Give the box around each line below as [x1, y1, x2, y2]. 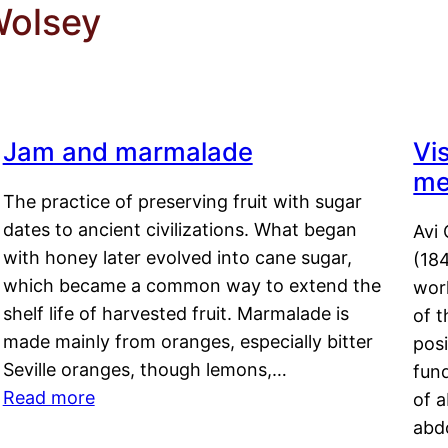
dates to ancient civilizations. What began [2, 219, 357, 241]
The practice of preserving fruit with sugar [2, 191, 362, 213]
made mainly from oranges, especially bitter [2, 331, 373, 353]
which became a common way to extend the [2, 275, 381, 297]
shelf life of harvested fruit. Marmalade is [2, 303, 349, 325]
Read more [2, 387, 95, 409]
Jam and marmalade [2, 136, 253, 168]
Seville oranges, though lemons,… [2, 359, 287, 381]
